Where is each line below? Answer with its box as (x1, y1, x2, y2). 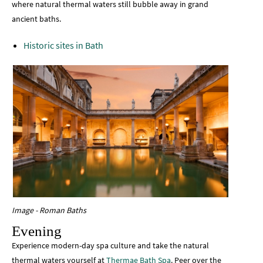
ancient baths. (12, 13, 63, 24)
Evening (12, 223, 65, 240)
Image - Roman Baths (12, 205, 86, 216)
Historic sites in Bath (23, 39, 103, 51)
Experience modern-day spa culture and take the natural (12, 240, 209, 251)
